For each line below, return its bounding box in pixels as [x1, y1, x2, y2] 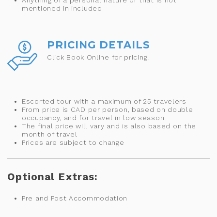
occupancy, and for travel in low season [22, 113, 165, 122]
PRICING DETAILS [47, 38, 150, 51]
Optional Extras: [7, 170, 98, 183]
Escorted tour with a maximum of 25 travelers [22, 97, 186, 105]
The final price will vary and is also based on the [22, 122, 197, 130]
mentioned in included [22, 4, 102, 12]
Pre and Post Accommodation [22, 194, 128, 202]
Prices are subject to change [22, 138, 124, 146]
